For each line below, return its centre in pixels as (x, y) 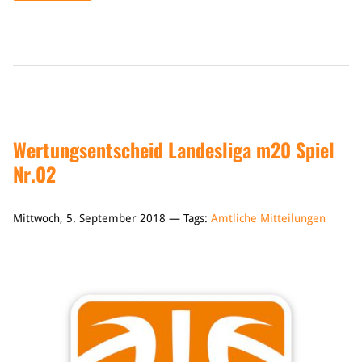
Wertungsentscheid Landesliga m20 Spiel (174, 149)
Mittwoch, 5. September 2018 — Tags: (112, 218)
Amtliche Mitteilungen (268, 218)
